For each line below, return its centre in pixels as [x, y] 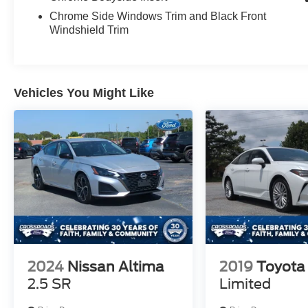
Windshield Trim [89, 30]
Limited [245, 284]
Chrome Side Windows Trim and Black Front [158, 16]
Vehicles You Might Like [84, 92]
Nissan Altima [116, 266]
